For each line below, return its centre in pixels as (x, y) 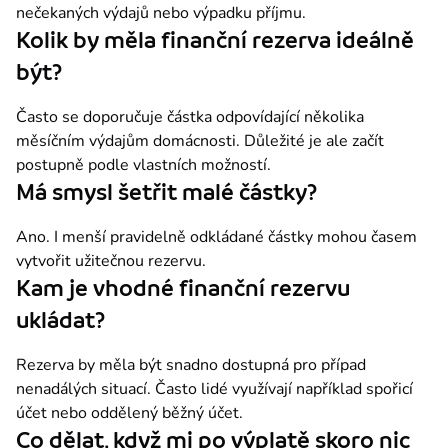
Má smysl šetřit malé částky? (166, 192)
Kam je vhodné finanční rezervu (183, 288)
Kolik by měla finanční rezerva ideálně (215, 40)
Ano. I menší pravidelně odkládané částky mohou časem (216, 236)
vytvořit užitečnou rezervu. (111, 260)
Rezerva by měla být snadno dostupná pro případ (191, 364)
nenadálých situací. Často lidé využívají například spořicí (214, 388)
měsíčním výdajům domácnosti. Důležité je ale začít (200, 140)
